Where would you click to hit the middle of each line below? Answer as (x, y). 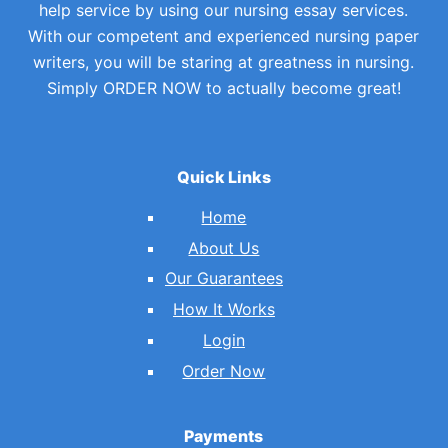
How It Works (223, 309)
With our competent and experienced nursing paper (224, 36)
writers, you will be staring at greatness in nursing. (224, 62)
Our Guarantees (223, 278)
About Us (224, 247)
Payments (224, 435)
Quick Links (223, 177)
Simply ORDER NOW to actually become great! (223, 88)
